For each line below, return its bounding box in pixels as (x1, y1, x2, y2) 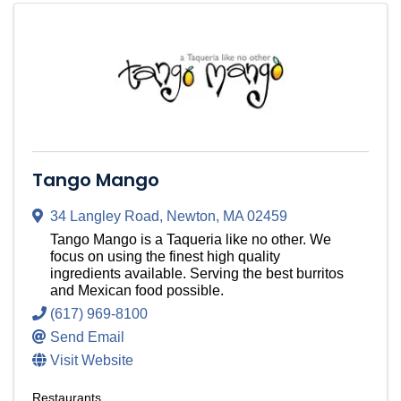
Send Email (50, 329, 124, 346)
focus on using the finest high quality (50, 249, 280, 265)
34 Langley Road (50, 209, 159, 225)
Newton (166, 209, 216, 225)
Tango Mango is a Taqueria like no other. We (50, 232, 331, 248)
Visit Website (50, 353, 133, 369)
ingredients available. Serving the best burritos (50, 266, 344, 282)
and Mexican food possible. (50, 283, 224, 299)
